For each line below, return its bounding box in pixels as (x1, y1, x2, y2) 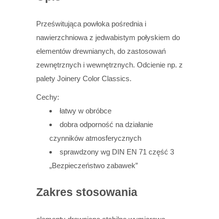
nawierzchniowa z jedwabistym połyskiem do (36, 33, 180, 42)
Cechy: (36, 93, 59, 102)
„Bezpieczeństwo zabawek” (49, 161, 138, 170)
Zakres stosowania (36, 186, 137, 199)
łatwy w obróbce (60, 107, 112, 115)
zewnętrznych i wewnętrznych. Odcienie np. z (36, 61, 183, 69)
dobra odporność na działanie (60, 120, 153, 129)
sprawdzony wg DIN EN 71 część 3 (60, 148, 175, 156)
